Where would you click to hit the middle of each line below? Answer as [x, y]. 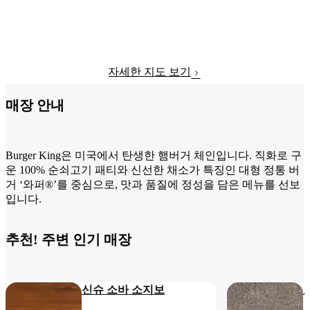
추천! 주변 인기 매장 [69, 239]
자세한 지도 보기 [149, 72]
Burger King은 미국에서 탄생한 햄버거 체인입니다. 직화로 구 [154, 155]
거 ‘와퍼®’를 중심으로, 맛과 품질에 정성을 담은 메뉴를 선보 [153, 184]
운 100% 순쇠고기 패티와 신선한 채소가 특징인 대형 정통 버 [153, 170]
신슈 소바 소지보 [123, 290]
